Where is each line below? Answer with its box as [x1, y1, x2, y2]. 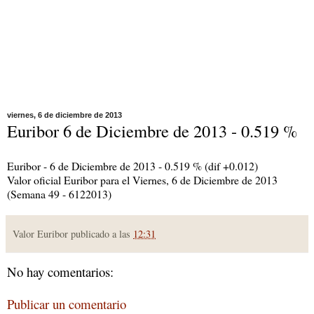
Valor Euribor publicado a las [13, 226, 133, 240]
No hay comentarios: [7, 262, 114, 280]
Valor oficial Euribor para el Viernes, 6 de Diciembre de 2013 [7, 172, 278, 187]
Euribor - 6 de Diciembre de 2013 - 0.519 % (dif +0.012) [7, 158, 258, 173]
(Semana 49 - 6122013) [7, 186, 111, 201]
